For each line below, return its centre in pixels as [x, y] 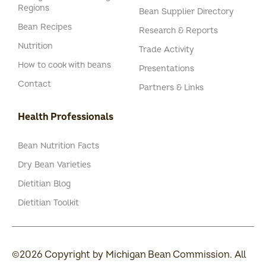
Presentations [167, 69]
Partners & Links [171, 88]
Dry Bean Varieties [54, 165]
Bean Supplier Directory [186, 12]
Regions [34, 8]
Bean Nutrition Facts [58, 146]
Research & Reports [178, 31]
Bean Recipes [45, 27]
